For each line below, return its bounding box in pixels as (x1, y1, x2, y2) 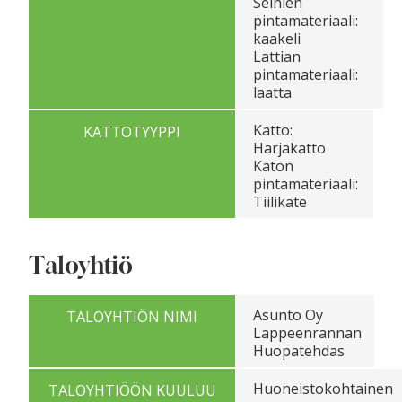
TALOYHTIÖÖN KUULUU (48, 380, 216, 400)
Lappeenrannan (253, 322, 362, 343)
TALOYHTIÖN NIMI (66, 306, 197, 327)
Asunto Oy (253, 304, 323, 325)
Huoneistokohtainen (253, 378, 393, 398)
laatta (253, 82, 292, 102)
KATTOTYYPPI (83, 121, 180, 142)
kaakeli (253, 28, 301, 48)
